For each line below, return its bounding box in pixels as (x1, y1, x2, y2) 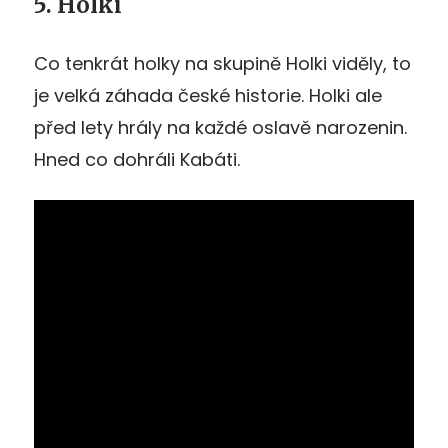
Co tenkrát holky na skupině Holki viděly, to (34, 50, 411, 76)
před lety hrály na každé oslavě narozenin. (34, 114, 407, 140)
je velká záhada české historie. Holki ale (34, 82, 382, 108)
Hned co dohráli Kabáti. (34, 146, 240, 172)
